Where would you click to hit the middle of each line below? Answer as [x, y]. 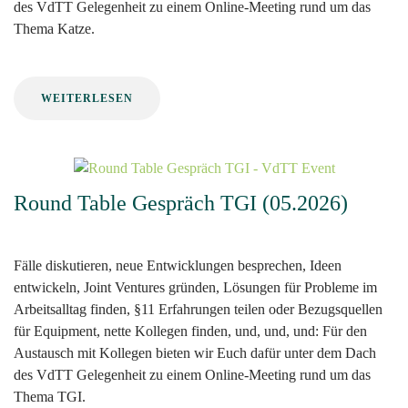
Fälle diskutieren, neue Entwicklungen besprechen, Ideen [178, 266]
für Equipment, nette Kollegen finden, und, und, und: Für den [190, 331]
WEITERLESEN [87, 98]
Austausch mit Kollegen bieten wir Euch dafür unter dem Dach [195, 353]
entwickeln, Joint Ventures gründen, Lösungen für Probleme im [195, 288]
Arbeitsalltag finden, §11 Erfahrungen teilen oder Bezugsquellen [198, 310]
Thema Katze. [54, 28]
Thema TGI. [50, 397]
